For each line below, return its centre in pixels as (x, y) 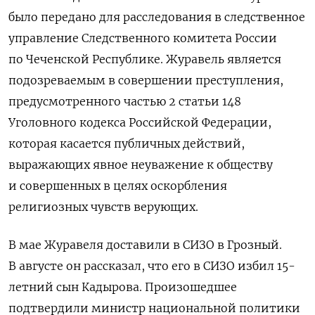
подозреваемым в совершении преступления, (146, 81)
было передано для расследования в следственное (157, 17)
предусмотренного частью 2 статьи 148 (125, 102)
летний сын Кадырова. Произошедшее (123, 287)
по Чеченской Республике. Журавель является (145, 59)
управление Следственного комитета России (143, 38)
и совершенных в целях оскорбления (118, 186)
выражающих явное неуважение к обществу (141, 165)
